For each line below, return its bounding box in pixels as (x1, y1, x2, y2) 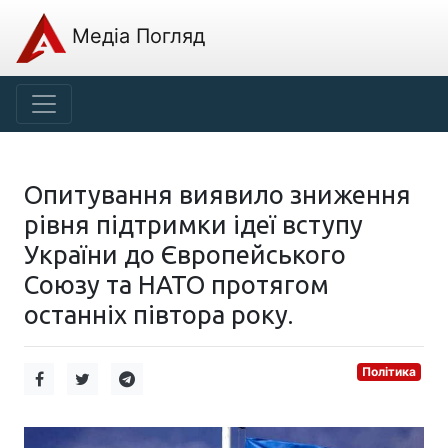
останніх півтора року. (24, 300, 293, 329)
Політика (362, 364, 417, 379)
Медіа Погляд (66, 24, 205, 49)
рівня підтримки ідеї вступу (24, 210, 363, 239)
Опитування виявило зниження (24, 180, 411, 209)
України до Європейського (24, 240, 346, 269)
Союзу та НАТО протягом (24, 270, 329, 299)
